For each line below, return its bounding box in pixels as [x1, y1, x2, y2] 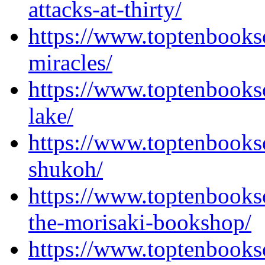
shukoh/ [28, 156, 103, 182]
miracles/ [28, 50, 112, 75]
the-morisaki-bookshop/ [28, 209, 251, 235]
